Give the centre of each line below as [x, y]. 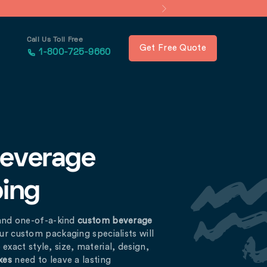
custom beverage [115, 221]
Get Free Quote [173, 48]
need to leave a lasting [61, 260]
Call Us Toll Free [55, 41]
